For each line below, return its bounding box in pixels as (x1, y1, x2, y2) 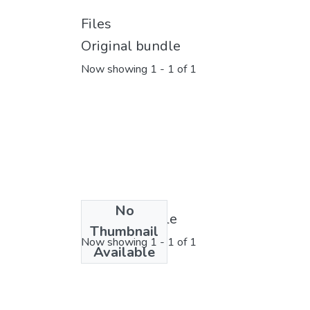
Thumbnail (90, 221, 158, 241)
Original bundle (81, 37, 181, 55)
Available (93, 242, 155, 262)
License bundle (81, 209, 177, 228)
